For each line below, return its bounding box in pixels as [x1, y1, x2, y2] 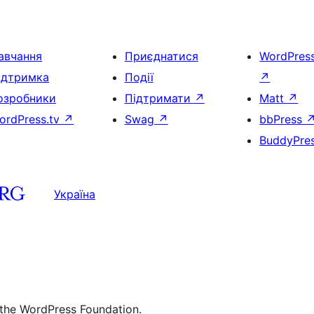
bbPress [259, 111, 306, 126]
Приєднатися [124, 48, 198, 63]
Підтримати [124, 90, 194, 105]
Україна [54, 187, 95, 202]
